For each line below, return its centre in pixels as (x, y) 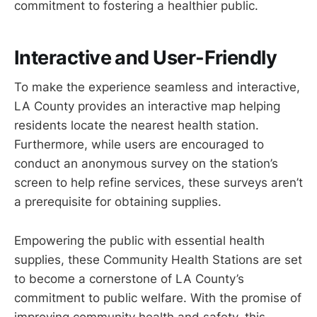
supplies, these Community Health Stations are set (158, 259)
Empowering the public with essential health (139, 240)
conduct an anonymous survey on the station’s (146, 164)
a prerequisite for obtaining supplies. (118, 202)
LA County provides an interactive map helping (147, 106)
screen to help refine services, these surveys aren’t (158, 183)
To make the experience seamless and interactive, (157, 87)
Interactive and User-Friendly (146, 57)
